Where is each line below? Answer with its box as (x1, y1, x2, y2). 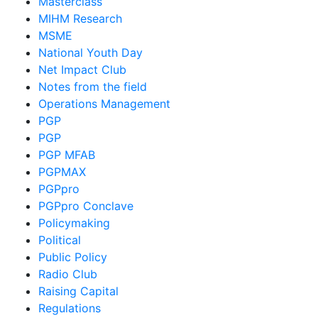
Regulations (38, 301, 101, 315)
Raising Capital (38, 284, 119, 298)
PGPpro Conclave (38, 199, 133, 213)
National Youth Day (38, 45, 143, 60)
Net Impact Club (38, 62, 126, 77)
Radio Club (38, 267, 97, 281)
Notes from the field (38, 79, 147, 94)
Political (38, 233, 81, 247)
